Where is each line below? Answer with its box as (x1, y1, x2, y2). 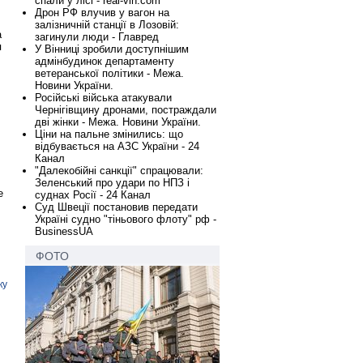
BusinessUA (35, 225, 93, 237)
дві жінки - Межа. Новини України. (35, 116, 201, 128)
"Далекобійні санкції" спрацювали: (35, 164, 203, 177)
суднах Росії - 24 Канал (35, 189, 151, 201)
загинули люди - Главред (35, 31, 159, 43)
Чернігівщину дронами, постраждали (35, 104, 216, 116)
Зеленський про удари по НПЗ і (35, 177, 190, 189)
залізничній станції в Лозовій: (35, 19, 179, 31)
